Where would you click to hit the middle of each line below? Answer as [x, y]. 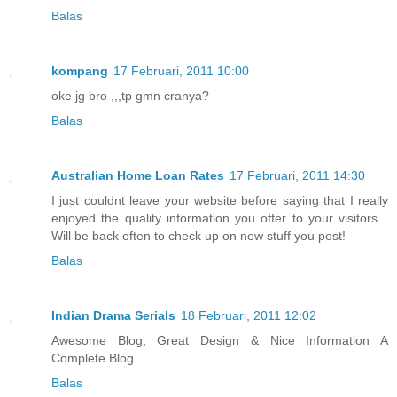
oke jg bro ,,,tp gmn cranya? [130, 96]
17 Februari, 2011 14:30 [297, 175]
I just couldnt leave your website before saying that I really [220, 200]
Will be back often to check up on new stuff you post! [198, 236]
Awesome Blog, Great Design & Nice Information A [220, 340]
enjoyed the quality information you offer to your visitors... [220, 218]
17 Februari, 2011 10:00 [181, 71]
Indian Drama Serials [113, 315]
